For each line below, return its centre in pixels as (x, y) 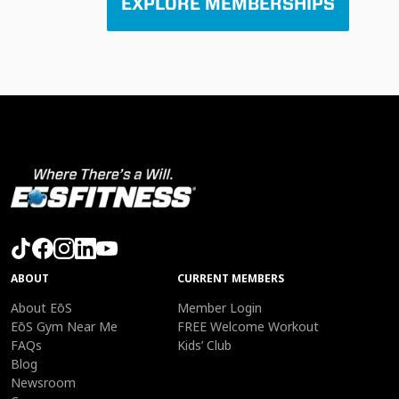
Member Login (220, 307)
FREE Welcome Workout (248, 326)
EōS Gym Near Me (64, 326)
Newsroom (43, 382)
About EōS (41, 307)
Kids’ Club (204, 345)
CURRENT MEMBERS (231, 279)
